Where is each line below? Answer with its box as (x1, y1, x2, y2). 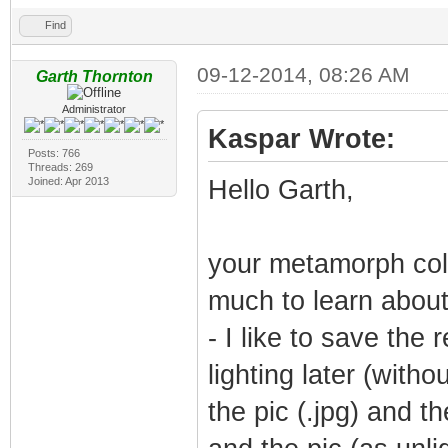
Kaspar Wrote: (207, 123, 395, 154)
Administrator (62, 102, 127, 115)
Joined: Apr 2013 (27, 174, 109, 187)
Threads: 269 (27, 160, 93, 173)
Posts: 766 (27, 146, 80, 159)
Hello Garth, (207, 174, 354, 205)
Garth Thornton (35, 67, 153, 85)
